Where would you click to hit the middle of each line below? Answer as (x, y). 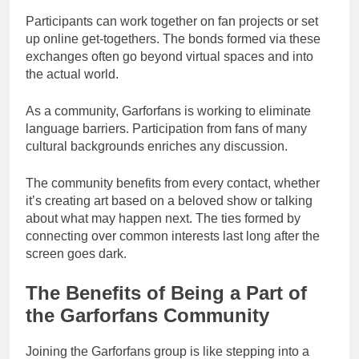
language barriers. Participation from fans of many (166, 129)
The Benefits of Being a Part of (166, 293)
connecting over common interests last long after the (173, 236)
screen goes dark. (76, 254)
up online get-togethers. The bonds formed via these (173, 39)
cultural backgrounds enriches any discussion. (157, 147)
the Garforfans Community (147, 316)
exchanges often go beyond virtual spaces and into (169, 57)
